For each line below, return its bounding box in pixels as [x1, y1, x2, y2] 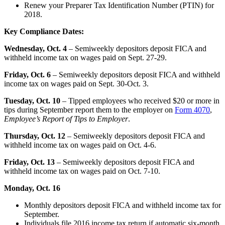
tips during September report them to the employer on [4, 105, 175, 114]
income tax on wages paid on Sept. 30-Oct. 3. [4, 79, 149, 88]
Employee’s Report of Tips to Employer [4, 114, 128, 123]
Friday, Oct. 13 [4, 157, 57, 166]
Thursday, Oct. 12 [4, 131, 67, 140]
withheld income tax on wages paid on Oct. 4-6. [4, 140, 156, 149]
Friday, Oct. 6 [4, 70, 53, 79]
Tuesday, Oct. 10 [4, 96, 60, 105]
